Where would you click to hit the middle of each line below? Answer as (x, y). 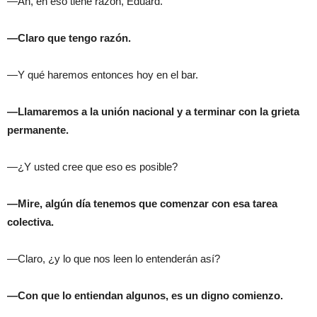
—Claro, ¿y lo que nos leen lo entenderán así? (114, 259)
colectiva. (30, 222)
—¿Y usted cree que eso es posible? (92, 167)
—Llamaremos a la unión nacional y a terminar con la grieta (153, 112)
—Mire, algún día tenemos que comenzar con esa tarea (142, 204)
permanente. (38, 130)
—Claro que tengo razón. (69, 38)
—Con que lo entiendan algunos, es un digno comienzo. (145, 296)
